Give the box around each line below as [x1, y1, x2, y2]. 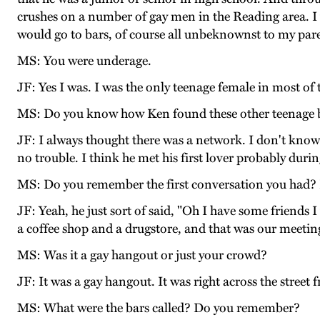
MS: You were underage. [17, 53, 151, 69]
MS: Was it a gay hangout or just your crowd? [17, 247, 267, 264]
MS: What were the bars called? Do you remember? [17, 300, 300, 316]
